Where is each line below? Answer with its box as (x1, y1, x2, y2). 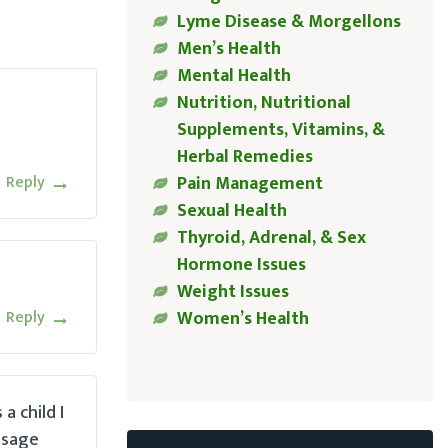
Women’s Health (176, 304, 309, 335)
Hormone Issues (176, 250, 306, 281)
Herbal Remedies (176, 142, 313, 173)
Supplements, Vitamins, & (176, 115, 385, 146)
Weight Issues (176, 277, 289, 308)
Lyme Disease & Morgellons (176, 7, 401, 38)
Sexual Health (176, 196, 287, 227)
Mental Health (176, 61, 291, 92)
